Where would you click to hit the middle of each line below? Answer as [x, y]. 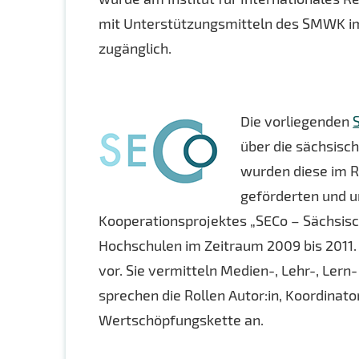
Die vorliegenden [297, 121]
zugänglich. [135, 48]
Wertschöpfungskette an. [182, 320]
